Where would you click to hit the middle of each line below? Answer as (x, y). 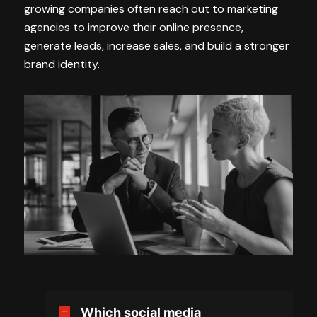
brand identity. (62, 64)
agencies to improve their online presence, (134, 27)
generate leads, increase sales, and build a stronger (157, 45)
